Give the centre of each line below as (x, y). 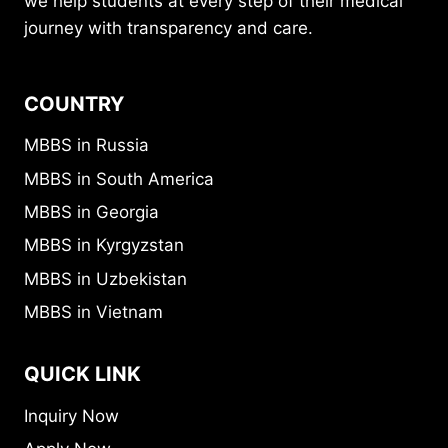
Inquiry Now (71, 415)
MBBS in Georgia (91, 212)
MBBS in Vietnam (93, 312)
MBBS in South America (119, 178)
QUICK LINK (82, 373)
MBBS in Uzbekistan (105, 278)
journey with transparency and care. (168, 27)
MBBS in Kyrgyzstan (104, 245)
